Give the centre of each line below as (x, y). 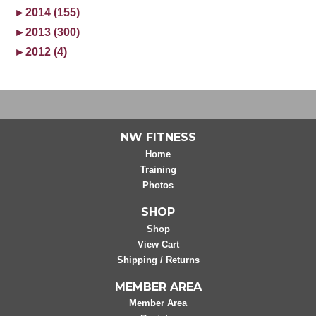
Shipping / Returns (158, 260)
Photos (158, 185)
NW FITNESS (158, 137)
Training (158, 169)
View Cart (158, 244)
